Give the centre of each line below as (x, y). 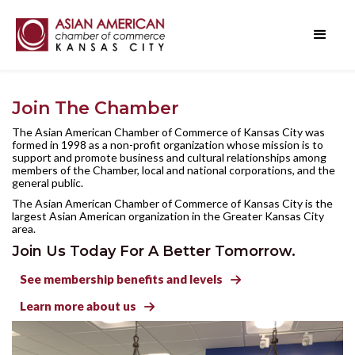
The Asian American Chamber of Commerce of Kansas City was (168, 132)
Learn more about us (78, 305)
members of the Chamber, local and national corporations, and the (174, 170)
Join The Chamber (95, 108)
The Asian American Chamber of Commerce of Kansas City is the (172, 203)
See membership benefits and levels (121, 279)
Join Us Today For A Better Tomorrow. (154, 251)
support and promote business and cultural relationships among (169, 157)
